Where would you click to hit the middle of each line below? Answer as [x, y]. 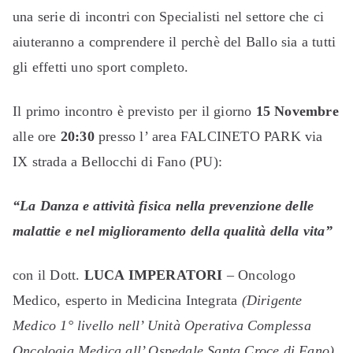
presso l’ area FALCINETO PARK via [208, 136]
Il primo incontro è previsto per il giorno [134, 111]
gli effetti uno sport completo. [101, 67]
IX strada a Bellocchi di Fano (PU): [117, 162]
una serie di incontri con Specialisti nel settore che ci [169, 17]
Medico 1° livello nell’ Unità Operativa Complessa [162, 325]
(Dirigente [272, 300]
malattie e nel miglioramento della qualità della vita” [173, 231]
